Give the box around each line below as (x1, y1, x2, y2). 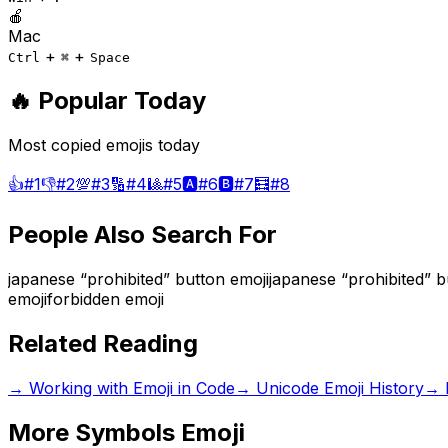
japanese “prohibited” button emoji (8, 268, 269, 289)
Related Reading (8, 328, 198, 358)
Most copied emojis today (8, 135, 200, 155)
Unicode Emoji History (256, 377, 424, 398)
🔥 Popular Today (8, 86, 206, 116)
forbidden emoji (47, 288, 164, 309)
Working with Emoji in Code (29, 377, 235, 398)
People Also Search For (8, 219, 277, 249)
